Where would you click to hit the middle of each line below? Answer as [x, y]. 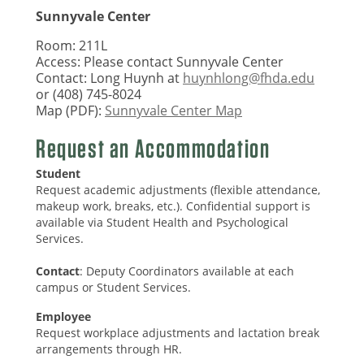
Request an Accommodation [153, 149]
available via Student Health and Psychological [162, 223]
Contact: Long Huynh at [109, 78]
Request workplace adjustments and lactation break [178, 333]
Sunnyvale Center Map [173, 111]
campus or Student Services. [113, 288]
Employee [63, 317]
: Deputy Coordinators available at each [187, 271]
